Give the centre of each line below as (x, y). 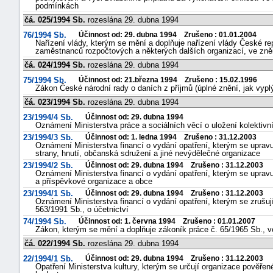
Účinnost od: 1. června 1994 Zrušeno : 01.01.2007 (167, 221)
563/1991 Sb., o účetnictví (82, 209)
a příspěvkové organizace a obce (94, 181)
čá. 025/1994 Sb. (55, 20)
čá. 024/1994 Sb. (55, 65)
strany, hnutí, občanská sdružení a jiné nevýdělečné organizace (148, 153)
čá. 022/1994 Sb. (55, 243)
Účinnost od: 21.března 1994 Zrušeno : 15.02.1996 (168, 80)
